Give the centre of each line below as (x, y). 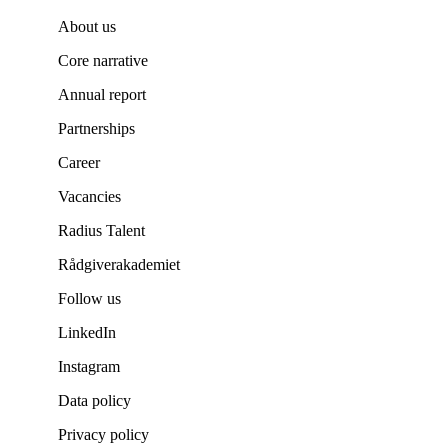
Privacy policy (103, 435)
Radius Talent (101, 231)
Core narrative (103, 61)
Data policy (94, 401)
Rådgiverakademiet (119, 265)
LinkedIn (87, 333)
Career (79, 163)
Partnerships (96, 129)
